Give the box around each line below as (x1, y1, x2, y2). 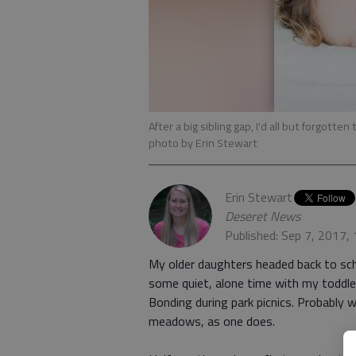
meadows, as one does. (149, 311, 275, 331)
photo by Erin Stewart (149, 134, 257, 152)
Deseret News (225, 207, 300, 226)
